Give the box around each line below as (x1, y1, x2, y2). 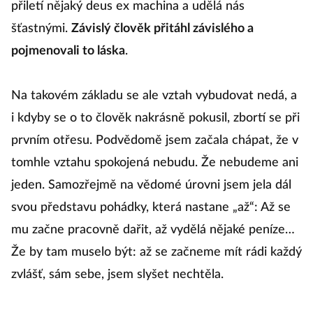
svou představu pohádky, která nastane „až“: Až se (11, 201, 291, 214)
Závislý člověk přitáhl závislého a (71, 22, 254, 36)
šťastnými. (11, 22, 71, 36)
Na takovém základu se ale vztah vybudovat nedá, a (11, 89, 297, 103)
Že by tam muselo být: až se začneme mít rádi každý (11, 246, 302, 259)
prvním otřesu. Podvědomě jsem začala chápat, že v (11, 134, 298, 147)
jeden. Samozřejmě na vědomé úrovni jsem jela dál (11, 179, 291, 192)
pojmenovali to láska (11, 45, 125, 58)
